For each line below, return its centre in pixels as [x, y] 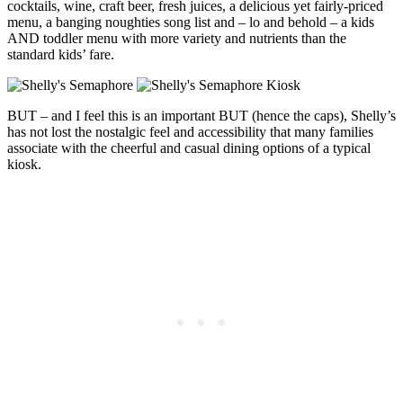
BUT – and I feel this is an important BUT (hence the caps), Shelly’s [201, 116]
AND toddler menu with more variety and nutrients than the [177, 39]
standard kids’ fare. [61, 55]
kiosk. [24, 165]
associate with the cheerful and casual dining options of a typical [189, 148]
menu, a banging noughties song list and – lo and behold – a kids [191, 22]
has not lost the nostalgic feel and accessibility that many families [190, 132]
